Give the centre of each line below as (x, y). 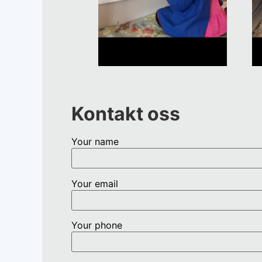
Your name (95, 142)
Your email (95, 183)
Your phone (97, 225)
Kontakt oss (126, 114)
